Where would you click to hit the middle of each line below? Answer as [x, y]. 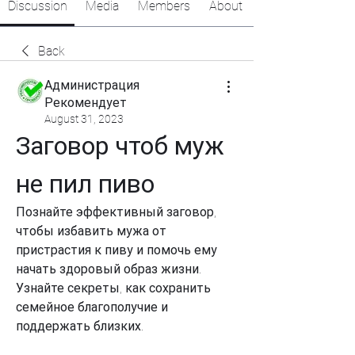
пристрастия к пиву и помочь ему [116, 250]
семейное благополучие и [92, 307]
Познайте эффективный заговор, [116, 212]
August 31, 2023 [84, 119]
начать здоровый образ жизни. [109, 269]
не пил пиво [85, 184]
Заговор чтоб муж [120, 146]
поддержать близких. [80, 326]
